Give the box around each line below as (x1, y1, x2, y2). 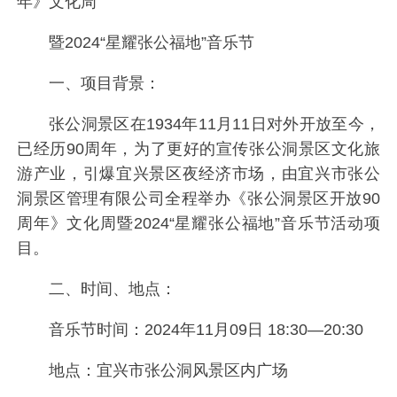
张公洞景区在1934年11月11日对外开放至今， (48, 115, 380, 134)
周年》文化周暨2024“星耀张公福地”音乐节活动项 (17, 214, 380, 233)
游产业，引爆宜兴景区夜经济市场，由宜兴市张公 (17, 165, 380, 183)
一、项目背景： (48, 74, 160, 93)
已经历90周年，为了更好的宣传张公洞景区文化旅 (17, 140, 380, 159)
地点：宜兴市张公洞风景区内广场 (48, 361, 288, 379)
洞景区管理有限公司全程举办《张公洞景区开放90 (17, 190, 380, 208)
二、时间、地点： (48, 280, 176, 299)
